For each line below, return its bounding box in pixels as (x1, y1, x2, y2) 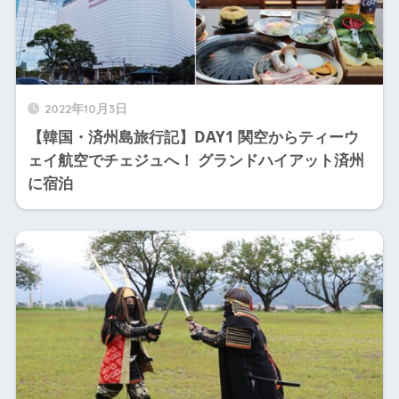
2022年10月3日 (44, 100, 127, 116)
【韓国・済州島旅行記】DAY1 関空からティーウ (27, 126, 359, 147)
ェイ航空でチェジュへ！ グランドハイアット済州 (27, 149, 364, 170)
